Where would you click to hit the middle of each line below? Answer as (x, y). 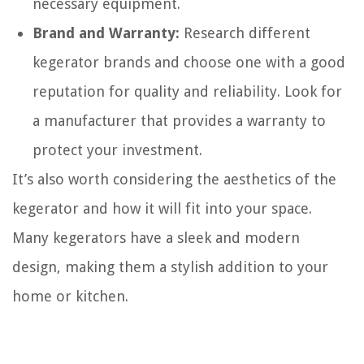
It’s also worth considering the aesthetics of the (174, 180)
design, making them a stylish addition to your (170, 267)
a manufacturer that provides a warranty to (179, 121)
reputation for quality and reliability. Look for (187, 92)
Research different (245, 33)
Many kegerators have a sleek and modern (156, 238)
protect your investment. (117, 150)
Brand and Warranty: (106, 33)
